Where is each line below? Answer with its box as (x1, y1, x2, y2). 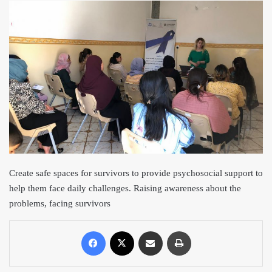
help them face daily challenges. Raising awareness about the (9, 183, 241, 193)
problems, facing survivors (9, 198, 110, 208)
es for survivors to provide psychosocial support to (70, 168, 263, 178)
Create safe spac (9, 168, 70, 178)
